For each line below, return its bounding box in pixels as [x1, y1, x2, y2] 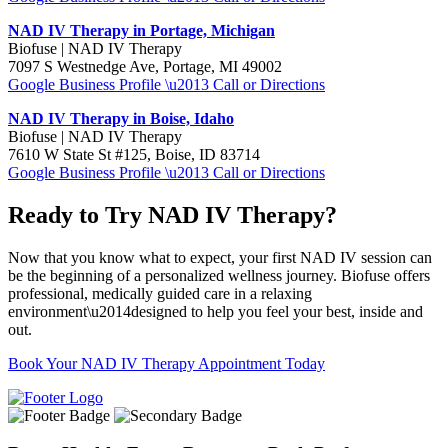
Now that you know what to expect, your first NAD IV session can [8, 248, 432, 266]
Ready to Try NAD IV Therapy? [8, 201, 337, 228]
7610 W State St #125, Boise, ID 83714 [8, 145, 260, 163]
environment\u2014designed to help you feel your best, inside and [8, 302, 423, 320]
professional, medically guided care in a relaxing [8, 284, 312, 302]
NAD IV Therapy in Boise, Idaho [8, 109, 234, 127]
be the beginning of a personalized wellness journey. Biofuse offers [8, 266, 430, 284]
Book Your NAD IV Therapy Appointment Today [8, 354, 325, 372]
